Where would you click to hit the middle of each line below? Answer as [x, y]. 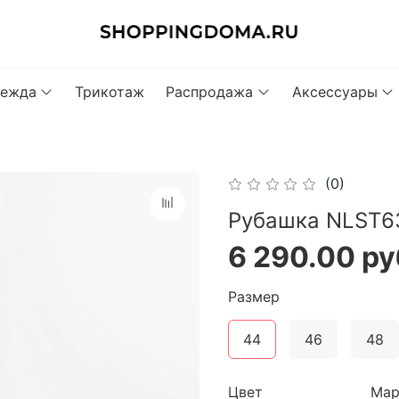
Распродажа [210, 91]
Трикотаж [110, 91]
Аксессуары [334, 91]
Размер [254, 297]
